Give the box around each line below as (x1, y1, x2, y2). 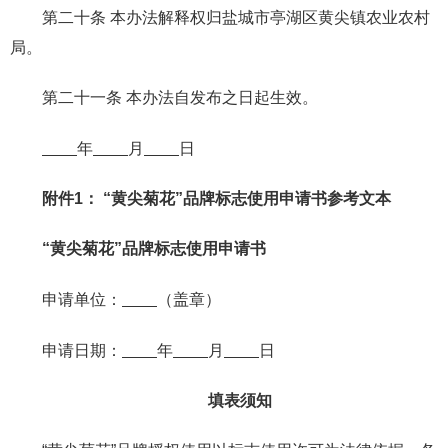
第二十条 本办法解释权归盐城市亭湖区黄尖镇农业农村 (42, 8, 430, 26)
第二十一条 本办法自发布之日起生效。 (42, 88, 318, 106)
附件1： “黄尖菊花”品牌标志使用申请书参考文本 (42, 189, 391, 207)
